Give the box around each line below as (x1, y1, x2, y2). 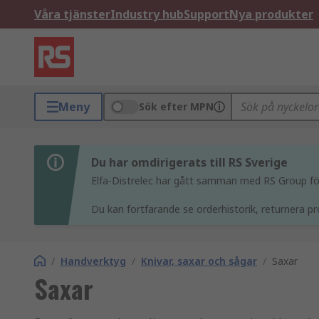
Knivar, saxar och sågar (141, 254, 257, 268)
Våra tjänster (34, 6, 110, 22)
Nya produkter (229, 6, 313, 22)
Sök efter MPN (139, 100, 214, 113)
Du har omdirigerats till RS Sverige (91, 155, 288, 170)
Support (184, 6, 229, 22)
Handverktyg (61, 254, 126, 268)
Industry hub (110, 6, 184, 22)
